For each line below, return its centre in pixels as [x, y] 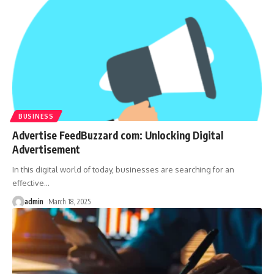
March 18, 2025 [70, 202]
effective [28, 183]
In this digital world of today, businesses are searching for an [123, 170]
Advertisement [46, 150]
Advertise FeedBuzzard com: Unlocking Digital [118, 135]
